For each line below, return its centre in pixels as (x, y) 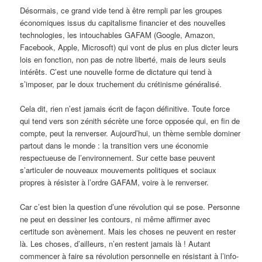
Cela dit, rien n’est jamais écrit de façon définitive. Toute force (125, 108)
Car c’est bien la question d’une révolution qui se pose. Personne (130, 207)
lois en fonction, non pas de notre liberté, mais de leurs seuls (123, 59)
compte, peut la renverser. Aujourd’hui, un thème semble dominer (130, 133)
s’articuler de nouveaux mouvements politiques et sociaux (118, 170)
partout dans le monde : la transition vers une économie (114, 145)
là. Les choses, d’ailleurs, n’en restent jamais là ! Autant (116, 244)
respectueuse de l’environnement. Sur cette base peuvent (118, 157)
